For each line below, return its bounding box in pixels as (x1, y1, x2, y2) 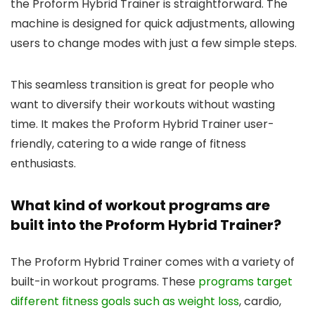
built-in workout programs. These (11, 273, 198, 290)
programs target (198, 273, 292, 290)
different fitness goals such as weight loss (11, 292, 239, 309)
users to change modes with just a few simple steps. (11, 34, 297, 51)
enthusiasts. (11, 155, 76, 172)
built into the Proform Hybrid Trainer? (11, 214, 281, 235)
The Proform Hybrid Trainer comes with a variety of (11, 253, 295, 270)
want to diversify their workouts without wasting (11, 96, 275, 112)
